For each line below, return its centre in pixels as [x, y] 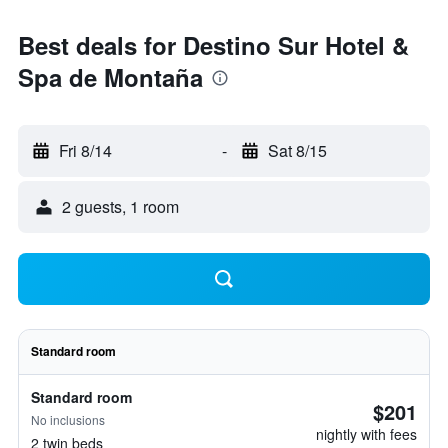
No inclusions [68, 419]
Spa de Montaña [110, 77]
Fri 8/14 [85, 150]
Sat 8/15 [297, 150]
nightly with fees [366, 434]
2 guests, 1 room [120, 206]
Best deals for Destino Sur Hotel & [213, 45]
